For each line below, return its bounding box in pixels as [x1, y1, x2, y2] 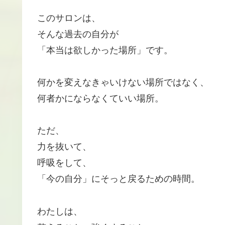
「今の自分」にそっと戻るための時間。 [37, 174, 200, 184]
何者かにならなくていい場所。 [37, 93, 164, 104]
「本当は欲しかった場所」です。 [37, 45, 173, 55]
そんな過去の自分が [37, 29, 119, 39]
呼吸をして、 [37, 158, 91, 168]
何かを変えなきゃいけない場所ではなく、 [37, 77, 209, 88]
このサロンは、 [37, 13, 100, 23]
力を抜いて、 [37, 142, 91, 152]
